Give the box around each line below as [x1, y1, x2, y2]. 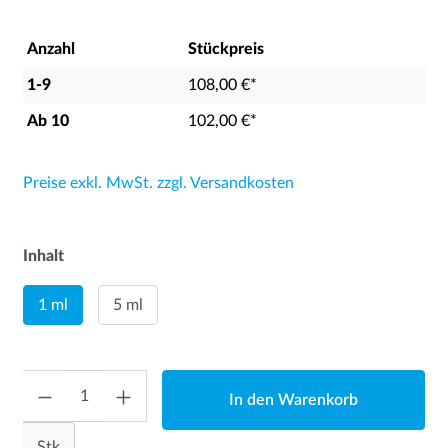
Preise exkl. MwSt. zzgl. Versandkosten [22, 175, 294, 191]
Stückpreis [187, 41, 264, 57]
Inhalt [22, 248, 64, 264]
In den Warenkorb [229, 392, 359, 408]
